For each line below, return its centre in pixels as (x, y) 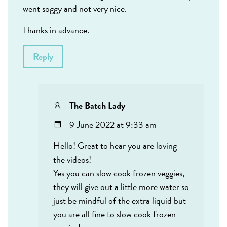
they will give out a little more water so (121, 187)
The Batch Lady (97, 106)
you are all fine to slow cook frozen (115, 214)
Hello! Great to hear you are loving (115, 146)
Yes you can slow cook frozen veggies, (119, 173)
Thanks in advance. (56, 30)
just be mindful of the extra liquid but (120, 201)
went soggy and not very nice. (75, 9)
